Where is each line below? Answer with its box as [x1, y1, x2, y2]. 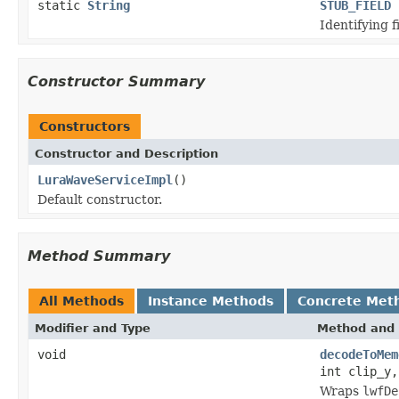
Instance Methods [148, 293, 273, 308]
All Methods [39, 293, 124, 308]
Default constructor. [37, 191, 162, 207]
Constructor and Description [35, 146, 218, 160]
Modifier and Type [35, 321, 151, 335]
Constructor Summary [28, 72, 205, 90]
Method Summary [28, 247, 170, 265]
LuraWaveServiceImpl [37, 172, 173, 187]
